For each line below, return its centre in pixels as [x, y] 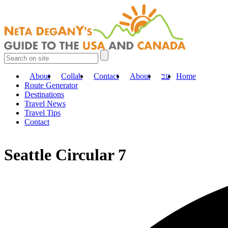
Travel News [45, 104]
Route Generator [51, 85]
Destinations [44, 94]
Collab [72, 76]
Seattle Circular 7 [65, 155]
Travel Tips [42, 113]
